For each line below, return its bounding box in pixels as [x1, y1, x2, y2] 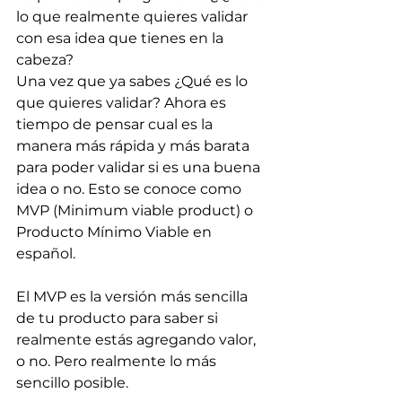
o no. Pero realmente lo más [16, 353, 220, 370]
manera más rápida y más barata [16, 137, 253, 154]
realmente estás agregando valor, [16, 331, 259, 348]
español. [16, 245, 79, 262]
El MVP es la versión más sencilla [16, 288, 251, 305]
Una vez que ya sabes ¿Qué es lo [16, 73, 251, 90]
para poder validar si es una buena [16, 159, 264, 176]
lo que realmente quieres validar [16, 8, 251, 25]
